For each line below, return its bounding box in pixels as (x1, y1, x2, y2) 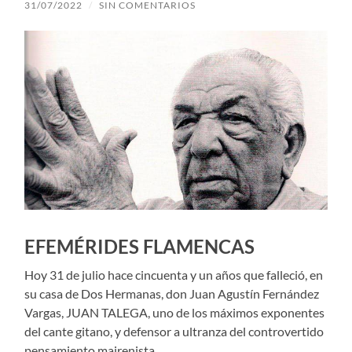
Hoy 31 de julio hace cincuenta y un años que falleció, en (24, 266, 324, 282)
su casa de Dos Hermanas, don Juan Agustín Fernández (24, 285, 320, 301)
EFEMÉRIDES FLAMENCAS (24, 234, 255, 258)
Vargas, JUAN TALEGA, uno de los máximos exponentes (24, 304, 325, 320)
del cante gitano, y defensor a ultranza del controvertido (24, 323, 324, 339)
